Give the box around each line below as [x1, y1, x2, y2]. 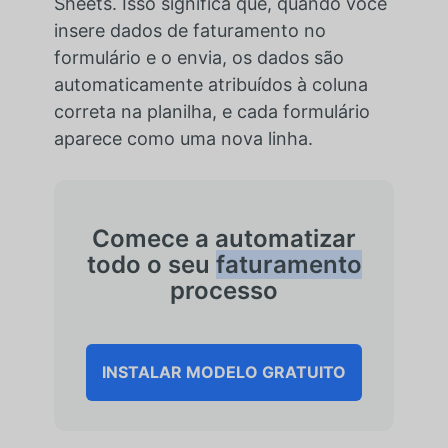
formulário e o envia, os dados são [53, 46, 344, 68]
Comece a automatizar [92, 223, 356, 253]
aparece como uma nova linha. [53, 127, 313, 149]
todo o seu [86, 249, 216, 279]
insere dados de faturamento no [53, 19, 326, 41]
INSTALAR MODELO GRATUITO [102, 361, 346, 382]
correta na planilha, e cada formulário [53, 100, 370, 122]
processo [170, 275, 278, 305]
